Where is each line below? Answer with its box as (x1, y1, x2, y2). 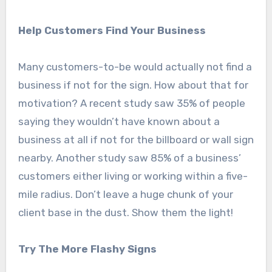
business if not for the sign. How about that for (18, 79, 248, 92)
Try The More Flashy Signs (18, 243, 157, 256)
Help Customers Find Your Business (18, 24, 206, 37)
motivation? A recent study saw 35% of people (18, 97, 245, 110)
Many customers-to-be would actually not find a (18, 61, 252, 73)
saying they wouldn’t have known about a (18, 115, 220, 128)
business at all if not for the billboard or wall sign (18, 134, 254, 146)
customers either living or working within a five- (18, 170, 248, 183)
